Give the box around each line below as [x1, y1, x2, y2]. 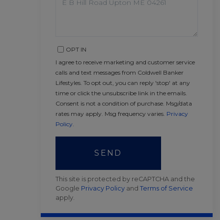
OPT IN [66, 46, 86, 53]
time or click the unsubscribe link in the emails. [55, 89, 187, 97]
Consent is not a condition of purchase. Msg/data [55, 100, 192, 107]
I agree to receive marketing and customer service [55, 58, 195, 66]
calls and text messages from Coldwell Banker [55, 69, 184, 76]
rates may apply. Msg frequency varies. [55, 110, 166, 117]
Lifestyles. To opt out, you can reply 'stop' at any [55, 79, 190, 86]
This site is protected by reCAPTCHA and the [55, 175, 195, 183]
